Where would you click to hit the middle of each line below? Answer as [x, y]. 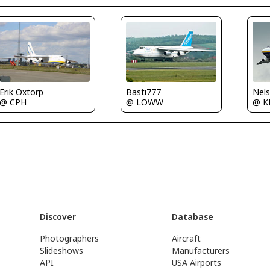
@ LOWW [144, 102]
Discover [58, 217]
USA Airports [197, 262]
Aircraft [187, 238]
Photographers [69, 238]
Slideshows [61, 250]
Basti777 [143, 92]
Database [193, 217]
